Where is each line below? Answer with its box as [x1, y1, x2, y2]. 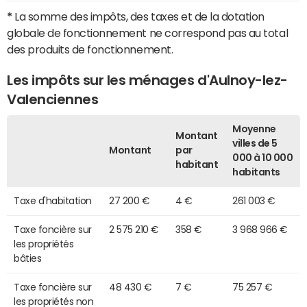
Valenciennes [7, 92, 99, 106]
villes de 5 [232, 138, 278, 148]
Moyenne [232, 123, 276, 134]
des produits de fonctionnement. [7, 43, 173, 55]
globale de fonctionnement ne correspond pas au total [7, 27, 288, 38]
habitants [232, 167, 280, 177]
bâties [14, 253, 42, 263]
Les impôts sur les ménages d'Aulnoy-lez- [7, 73, 288, 87]
